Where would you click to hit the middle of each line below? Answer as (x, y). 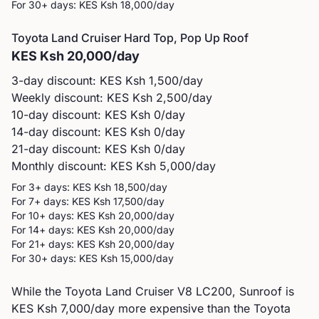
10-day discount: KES (71, 115)
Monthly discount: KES (72, 166)
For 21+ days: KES (53, 244)
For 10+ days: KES (53, 215)
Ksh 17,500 (118, 201)
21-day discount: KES (69, 149)
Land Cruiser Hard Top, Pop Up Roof (150, 38)
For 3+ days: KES (51, 187)
